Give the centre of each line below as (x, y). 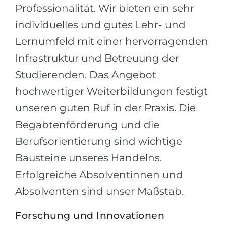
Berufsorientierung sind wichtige (99, 141)
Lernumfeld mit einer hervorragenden (112, 41)
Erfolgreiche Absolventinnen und (99, 175)
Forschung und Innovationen (90, 216)
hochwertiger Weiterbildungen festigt (111, 91)
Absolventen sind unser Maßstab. (99, 191)
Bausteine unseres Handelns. (89, 158)
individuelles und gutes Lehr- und (100, 25)
